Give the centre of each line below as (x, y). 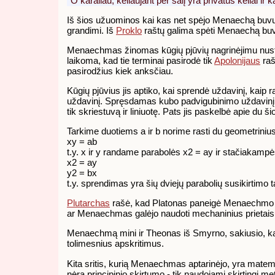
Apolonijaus (237, 61)
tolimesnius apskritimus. (115, 244)
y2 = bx (82, 173)
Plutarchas (88, 203)
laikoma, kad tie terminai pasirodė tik (141, 61)
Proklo (129, 31)
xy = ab (82, 142)
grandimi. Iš (91, 31)
